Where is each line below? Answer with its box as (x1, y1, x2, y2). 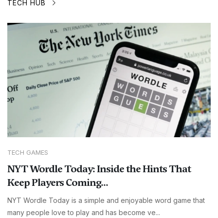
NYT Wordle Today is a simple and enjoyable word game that (7, 196, 205, 205)
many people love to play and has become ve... (7, 208, 160, 217)
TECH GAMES (7, 148, 48, 157)
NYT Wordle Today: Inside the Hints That (7, 162, 191, 176)
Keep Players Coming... (7, 176, 108, 190)
